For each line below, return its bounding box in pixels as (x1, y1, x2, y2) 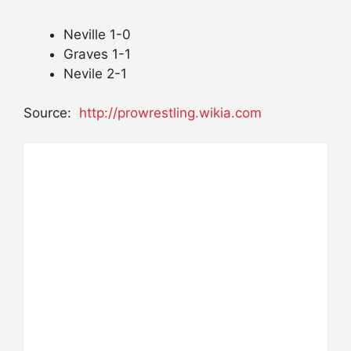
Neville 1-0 (63, 26, 131, 42)
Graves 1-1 (63, 45, 131, 62)
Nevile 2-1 (63, 65, 127, 81)
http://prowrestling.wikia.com (79, 105, 262, 121)
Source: (24, 105, 79, 121)
